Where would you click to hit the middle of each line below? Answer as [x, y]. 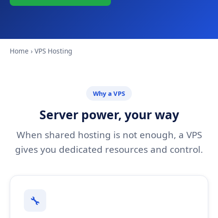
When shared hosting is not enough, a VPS [109, 135]
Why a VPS [109, 93]
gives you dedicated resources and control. [109, 150]
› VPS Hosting [50, 51]
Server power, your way [109, 114]
